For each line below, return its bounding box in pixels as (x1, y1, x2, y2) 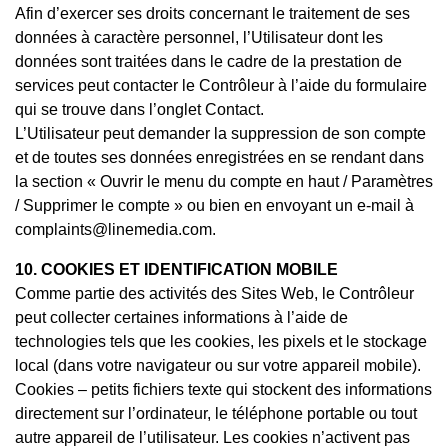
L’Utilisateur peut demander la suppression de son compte (15, 124, 426, 142)
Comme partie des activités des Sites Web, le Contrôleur (15, 284, 414, 302)
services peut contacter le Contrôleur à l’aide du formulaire (15, 76, 427, 94)
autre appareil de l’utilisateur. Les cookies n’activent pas (15, 428, 410, 446)
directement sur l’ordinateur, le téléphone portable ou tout (15, 404, 417, 422)
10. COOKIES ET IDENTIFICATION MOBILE (15, 260, 338, 278)
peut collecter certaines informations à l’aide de (15, 308, 348, 326)
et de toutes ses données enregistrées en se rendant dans (15, 148, 424, 166)
